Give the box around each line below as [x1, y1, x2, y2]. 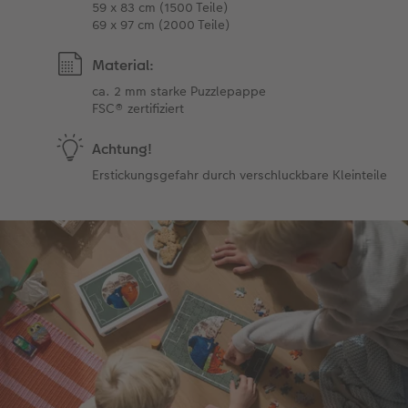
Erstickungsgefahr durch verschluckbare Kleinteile [92, 165, 388, 184]
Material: [92, 54, 155, 76]
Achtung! [92, 138, 153, 159]
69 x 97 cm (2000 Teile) [92, 15, 230, 34]
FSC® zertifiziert [92, 98, 185, 117]
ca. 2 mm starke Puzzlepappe [92, 81, 267, 100]
